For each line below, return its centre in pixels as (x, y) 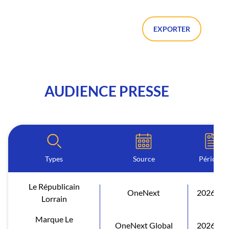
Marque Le (54, 219)
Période (211, 158)
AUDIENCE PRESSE (107, 91)
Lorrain (54, 198)
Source (144, 158)
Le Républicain (54, 186)
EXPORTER (172, 29)
